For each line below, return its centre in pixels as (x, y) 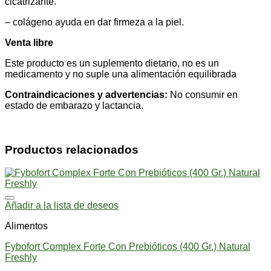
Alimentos (26, 226)
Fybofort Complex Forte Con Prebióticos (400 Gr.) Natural (128, 247)
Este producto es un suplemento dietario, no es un (112, 63)
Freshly (21, 258)
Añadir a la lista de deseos (62, 206)
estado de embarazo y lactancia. (74, 105)
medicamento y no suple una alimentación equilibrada (121, 74)
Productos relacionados (72, 149)
